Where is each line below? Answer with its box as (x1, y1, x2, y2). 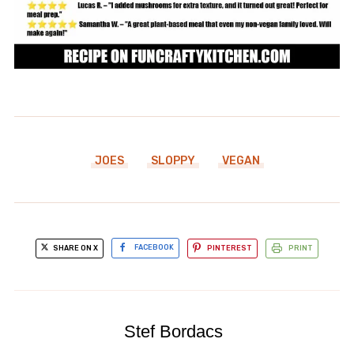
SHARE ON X (51, 243, 98, 252)
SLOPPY (150, 153, 195, 168)
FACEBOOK (134, 243, 174, 252)
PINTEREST (207, 243, 252, 252)
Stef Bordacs (123, 322, 223, 342)
